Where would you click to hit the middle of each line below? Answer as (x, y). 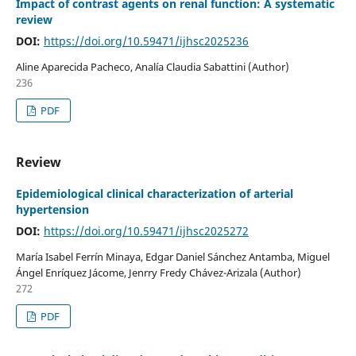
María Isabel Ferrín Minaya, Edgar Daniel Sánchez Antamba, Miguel (172, 257)
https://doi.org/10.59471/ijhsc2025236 (146, 41)
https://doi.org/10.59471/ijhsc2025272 (146, 231)
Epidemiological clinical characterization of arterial (154, 194)
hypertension (52, 210)
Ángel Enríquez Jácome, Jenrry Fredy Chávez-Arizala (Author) (158, 273)
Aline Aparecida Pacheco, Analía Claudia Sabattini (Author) (152, 67)
